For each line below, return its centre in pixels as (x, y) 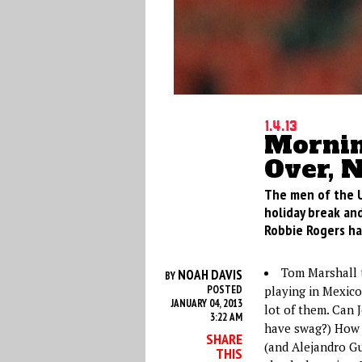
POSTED (224, 290)
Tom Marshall (320, 272)
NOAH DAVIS (210, 275)
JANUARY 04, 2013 (206, 303)
